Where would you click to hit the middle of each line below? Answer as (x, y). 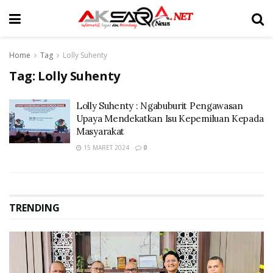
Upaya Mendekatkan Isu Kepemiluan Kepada (170, 119)
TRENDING (34, 208)
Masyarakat (100, 131)
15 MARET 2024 (105, 147)
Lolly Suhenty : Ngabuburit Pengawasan (160, 106)
